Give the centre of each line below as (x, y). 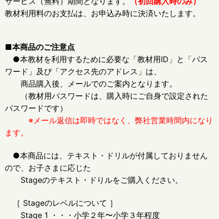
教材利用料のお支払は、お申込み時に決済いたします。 (103, 13)
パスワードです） (36, 108)
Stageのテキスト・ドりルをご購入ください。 (94, 180)
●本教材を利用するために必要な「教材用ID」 (91, 59)
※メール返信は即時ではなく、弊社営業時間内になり (109, 120)
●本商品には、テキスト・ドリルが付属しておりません (106, 156)
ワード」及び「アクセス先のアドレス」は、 (83, 72)
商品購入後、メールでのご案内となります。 (91, 84)
